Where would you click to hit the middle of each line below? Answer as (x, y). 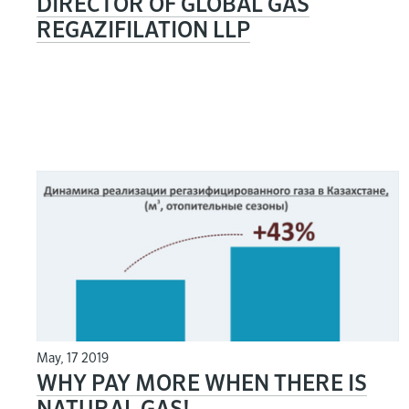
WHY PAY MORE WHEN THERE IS (202, 384)
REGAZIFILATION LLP (143, 31)
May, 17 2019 (73, 358)
